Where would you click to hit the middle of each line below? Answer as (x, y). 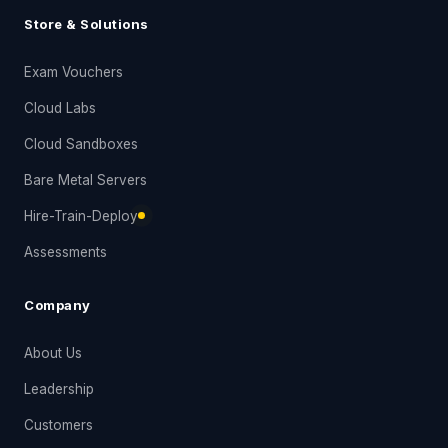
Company (57, 304)
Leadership (59, 388)
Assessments (65, 251)
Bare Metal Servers (85, 179)
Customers (58, 424)
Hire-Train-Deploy (81, 215)
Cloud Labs (60, 107)
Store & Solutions (86, 23)
